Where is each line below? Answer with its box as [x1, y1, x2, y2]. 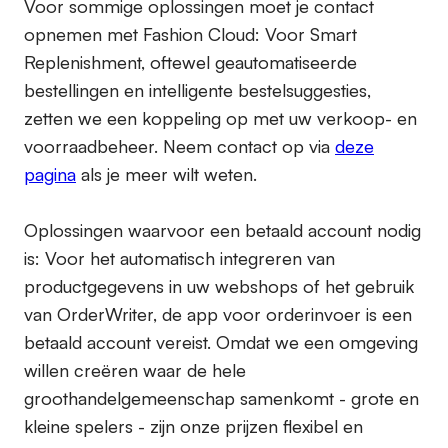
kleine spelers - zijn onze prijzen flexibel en [24, 415, 363, 438]
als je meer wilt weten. [76, 163, 257, 186]
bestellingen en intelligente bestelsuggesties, [24, 79, 371, 102]
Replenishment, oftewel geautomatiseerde [24, 51, 357, 74]
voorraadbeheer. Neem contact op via [24, 135, 335, 158]
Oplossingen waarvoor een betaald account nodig [24, 219, 421, 242]
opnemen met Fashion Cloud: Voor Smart [24, 23, 357, 46]
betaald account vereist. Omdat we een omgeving [24, 331, 418, 354]
